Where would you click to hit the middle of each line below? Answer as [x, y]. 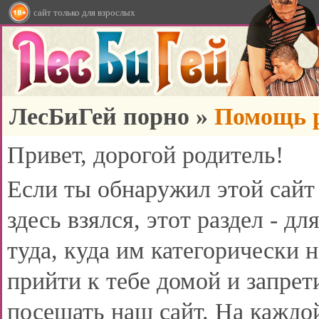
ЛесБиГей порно [99, 116]
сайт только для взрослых [84, 12]
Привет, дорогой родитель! [145, 155]
